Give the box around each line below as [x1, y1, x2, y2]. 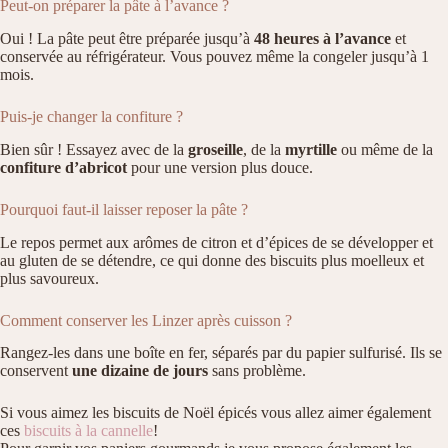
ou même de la [337, 140, 433, 158]
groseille [188, 140, 243, 158]
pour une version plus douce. [127, 158, 313, 176]
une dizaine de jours [72, 362, 208, 380]
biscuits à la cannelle [24, 422, 153, 440]
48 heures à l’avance [254, 29, 391, 47]
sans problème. [208, 362, 306, 380]
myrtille [285, 140, 337, 158]
